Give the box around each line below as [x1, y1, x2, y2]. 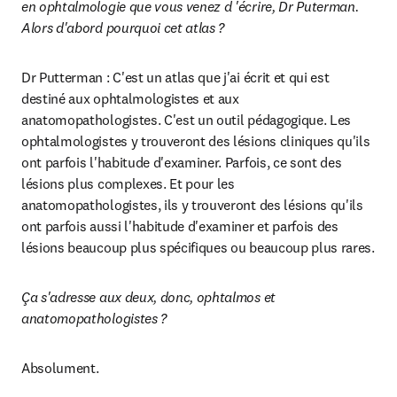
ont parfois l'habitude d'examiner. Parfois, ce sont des [21, 153, 342, 171]
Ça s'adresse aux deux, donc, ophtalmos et [21, 288, 276, 306]
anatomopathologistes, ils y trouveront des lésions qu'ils [21, 196, 363, 214]
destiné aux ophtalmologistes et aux [21, 90, 239, 107]
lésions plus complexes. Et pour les [21, 175, 235, 192]
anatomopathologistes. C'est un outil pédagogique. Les [21, 111, 352, 128]
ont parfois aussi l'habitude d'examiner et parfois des [21, 217, 339, 235]
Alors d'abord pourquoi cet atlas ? [21, 19, 225, 36]
